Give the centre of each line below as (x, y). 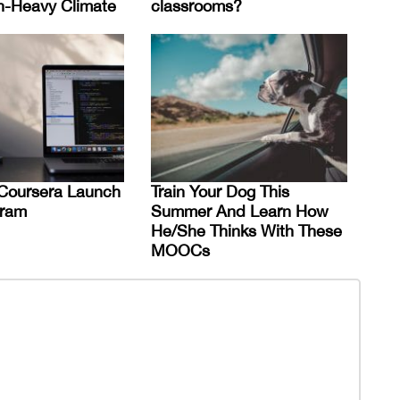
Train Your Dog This (220, 192)
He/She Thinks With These (246, 231)
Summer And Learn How (240, 212)
